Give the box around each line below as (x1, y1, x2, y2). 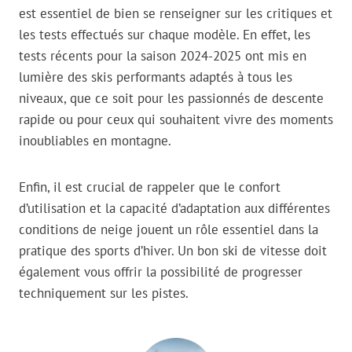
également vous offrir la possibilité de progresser (19, 263, 302, 281)
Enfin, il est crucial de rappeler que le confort (19, 178, 280, 196)
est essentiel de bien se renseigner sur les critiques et (19, 5, 332, 23)
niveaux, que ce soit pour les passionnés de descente (19, 90, 324, 108)
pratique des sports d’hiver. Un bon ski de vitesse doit (19, 242, 327, 260)
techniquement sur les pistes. (19, 284, 189, 302)
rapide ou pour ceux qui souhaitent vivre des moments (19, 111, 333, 129)
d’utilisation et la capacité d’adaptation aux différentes (19, 200, 330, 218)
